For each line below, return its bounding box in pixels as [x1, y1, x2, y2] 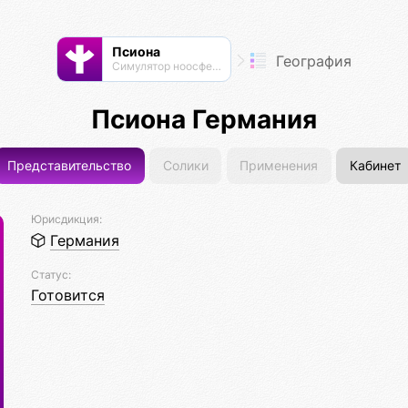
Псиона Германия [91, 104, 317, 135]
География [270, 51, 352, 70]
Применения [240, 158, 319, 174]
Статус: [31, 268, 71, 281]
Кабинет [349, 158, 401, 174]
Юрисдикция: [31, 212, 102, 227]
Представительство [7, 158, 132, 174]
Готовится [31, 286, 105, 305]
